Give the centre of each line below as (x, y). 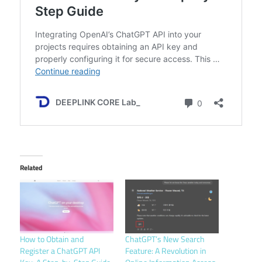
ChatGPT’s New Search (165, 239)
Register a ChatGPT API (60, 250)
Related (31, 168)
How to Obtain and (52, 239)
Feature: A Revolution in (166, 250)
